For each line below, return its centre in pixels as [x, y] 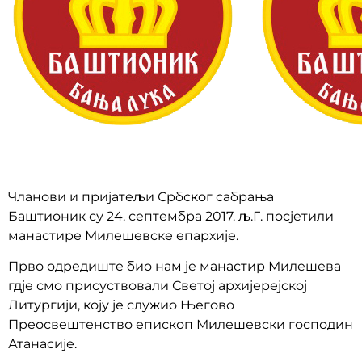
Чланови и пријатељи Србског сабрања [141, 197]
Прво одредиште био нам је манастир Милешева [175, 267]
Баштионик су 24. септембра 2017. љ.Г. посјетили [171, 216]
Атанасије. [42, 344]
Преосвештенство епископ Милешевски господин [181, 325]
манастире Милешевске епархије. [123, 236]
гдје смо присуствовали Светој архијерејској [158, 286]
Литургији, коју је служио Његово [121, 305]
